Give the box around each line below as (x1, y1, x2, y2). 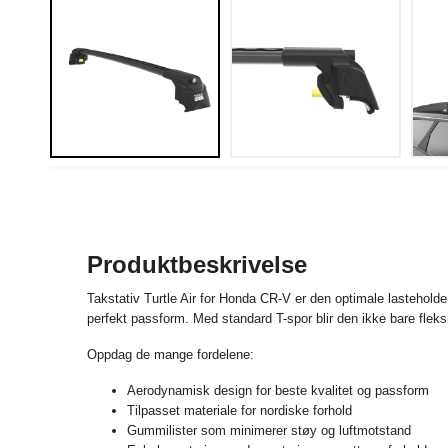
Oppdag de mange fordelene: (87, 346, 254, 362)
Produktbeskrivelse (87, 250, 307, 278)
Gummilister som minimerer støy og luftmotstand (127, 422, 411, 438)
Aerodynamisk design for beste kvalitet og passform (127, 382, 429, 398)
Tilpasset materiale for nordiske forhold (127, 402, 352, 418)
